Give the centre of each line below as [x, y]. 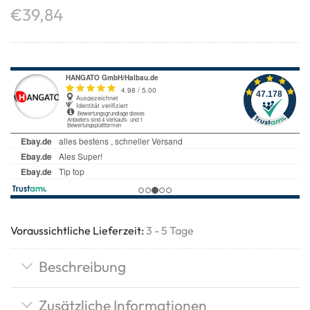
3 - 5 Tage [170, 230]
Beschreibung [82, 266]
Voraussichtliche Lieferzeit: [77, 230]
